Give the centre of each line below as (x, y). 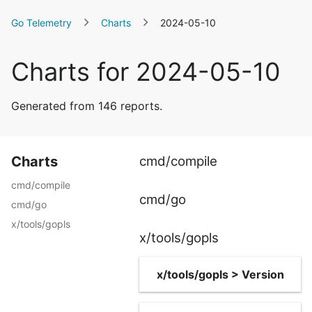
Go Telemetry (41, 23)
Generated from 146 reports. (87, 106)
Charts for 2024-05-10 (146, 72)
